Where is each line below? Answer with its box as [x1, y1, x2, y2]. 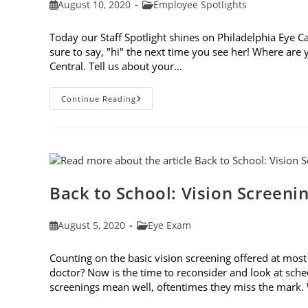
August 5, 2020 [58, 218, 126, 232]
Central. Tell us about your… [49, 58, 182, 73]
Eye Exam [148, 218, 191, 232]
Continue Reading [61, 93, 136, 104]
